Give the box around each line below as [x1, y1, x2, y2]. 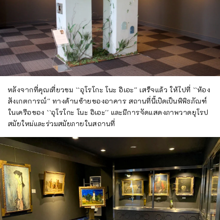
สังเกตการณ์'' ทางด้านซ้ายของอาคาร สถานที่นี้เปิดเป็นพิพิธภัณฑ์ [8, 96, 207, 106]
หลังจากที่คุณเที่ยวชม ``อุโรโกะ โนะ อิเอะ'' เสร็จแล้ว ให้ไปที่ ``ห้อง [8, 85, 211, 95]
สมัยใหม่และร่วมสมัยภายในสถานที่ [8, 119, 115, 129]
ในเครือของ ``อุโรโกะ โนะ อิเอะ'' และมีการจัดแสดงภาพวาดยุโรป [8, 108, 209, 117]
